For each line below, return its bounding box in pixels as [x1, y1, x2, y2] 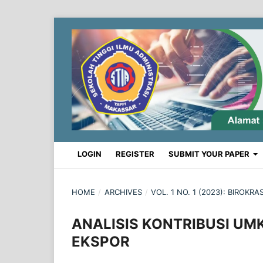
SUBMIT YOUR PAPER [168, 149, 251, 159]
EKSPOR [72, 232, 130, 250]
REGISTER [116, 149, 154, 159]
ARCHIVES [104, 187, 142, 197]
